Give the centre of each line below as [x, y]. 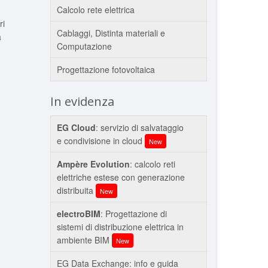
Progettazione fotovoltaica [106, 69]
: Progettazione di [133, 214]
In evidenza [82, 101]
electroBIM [78, 214]
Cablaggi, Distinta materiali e [111, 33]
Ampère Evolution [93, 164]
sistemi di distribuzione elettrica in [120, 227]
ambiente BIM [84, 240]
